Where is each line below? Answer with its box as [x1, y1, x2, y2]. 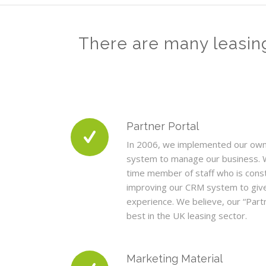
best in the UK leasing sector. [126, 209, 248, 221]
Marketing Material [126, 252, 223, 265]
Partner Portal [126, 120, 199, 132]
